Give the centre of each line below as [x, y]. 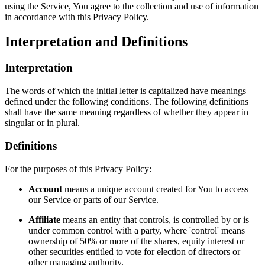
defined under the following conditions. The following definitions [127, 102]
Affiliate [44, 219]
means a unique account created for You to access [155, 189]
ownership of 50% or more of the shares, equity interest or [136, 241]
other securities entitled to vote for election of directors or [134, 251]
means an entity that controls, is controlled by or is [155, 219]
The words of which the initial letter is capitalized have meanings [125, 91]
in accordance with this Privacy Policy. [78, 17]
